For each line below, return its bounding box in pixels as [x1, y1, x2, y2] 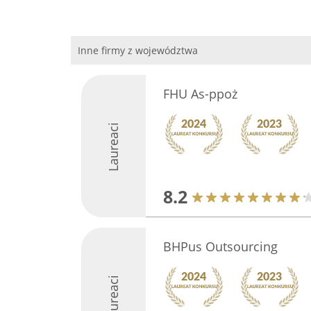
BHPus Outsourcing [162, 238, 278, 255]
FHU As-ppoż [162, 85, 237, 102]
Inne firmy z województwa [78, 44, 198, 57]
